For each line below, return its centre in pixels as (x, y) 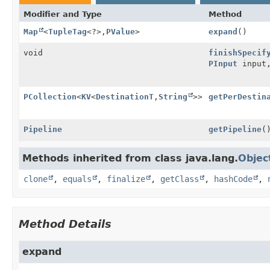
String (173, 96)
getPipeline (235, 129)
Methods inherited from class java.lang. (130, 158)
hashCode (233, 179)
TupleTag (67, 31)
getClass (180, 179)
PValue (121, 31)
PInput (223, 63)
